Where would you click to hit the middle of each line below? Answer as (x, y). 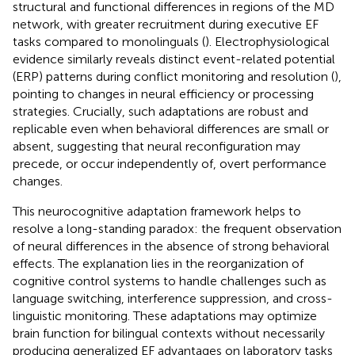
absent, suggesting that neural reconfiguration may (157, 146)
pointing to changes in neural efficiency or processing (163, 94)
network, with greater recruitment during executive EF (166, 24)
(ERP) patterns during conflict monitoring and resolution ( (174, 76)
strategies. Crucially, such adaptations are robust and (160, 111)
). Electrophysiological (267, 41)
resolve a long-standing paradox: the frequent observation (177, 228)
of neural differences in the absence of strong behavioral (171, 246)
